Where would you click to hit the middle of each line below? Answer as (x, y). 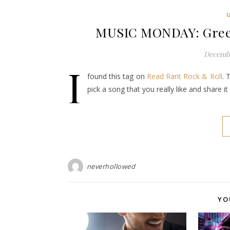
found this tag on (117, 76)
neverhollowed (111, 166)
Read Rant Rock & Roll (184, 76)
